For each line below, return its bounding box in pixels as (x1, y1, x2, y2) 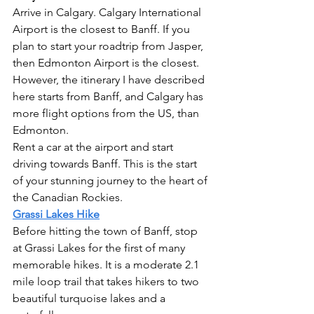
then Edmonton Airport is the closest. (13, 56, 202, 69)
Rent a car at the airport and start (13, 140, 176, 153)
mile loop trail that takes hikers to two (13, 275, 202, 288)
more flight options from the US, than (13, 107, 202, 120)
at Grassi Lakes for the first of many (13, 241, 188, 254)
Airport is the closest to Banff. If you (13, 22, 193, 36)
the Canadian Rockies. (13, 191, 125, 204)
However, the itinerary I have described (13, 73, 207, 86)
